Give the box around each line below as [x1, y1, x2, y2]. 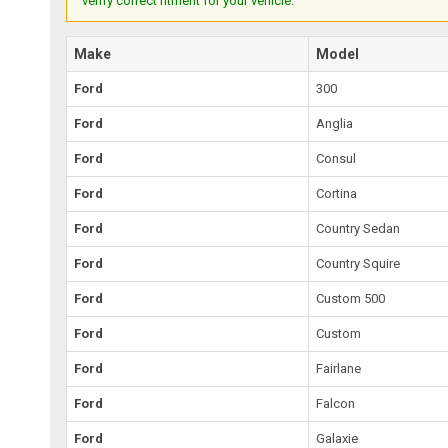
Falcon [316, 395, 356, 411]
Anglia [316, 115, 354, 131]
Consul [316, 150, 357, 166]
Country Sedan [316, 220, 401, 236]
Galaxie [316, 430, 359, 446]
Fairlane [316, 360, 362, 376]
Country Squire [316, 255, 401, 271]
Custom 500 [316, 290, 386, 306]
